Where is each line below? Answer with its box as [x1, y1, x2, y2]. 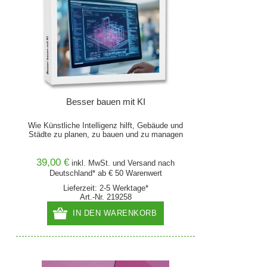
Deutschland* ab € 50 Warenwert [49, 169, 162, 178]
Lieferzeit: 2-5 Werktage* [63, 184, 148, 193]
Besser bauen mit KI [66, 97, 145, 107]
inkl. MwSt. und [72, 159, 128, 167]
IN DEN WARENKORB [73, 209, 157, 218]
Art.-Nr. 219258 [79, 193, 132, 201]
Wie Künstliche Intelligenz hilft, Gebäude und [28, 121, 184, 130]
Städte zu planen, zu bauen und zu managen [28, 130, 183, 139]
